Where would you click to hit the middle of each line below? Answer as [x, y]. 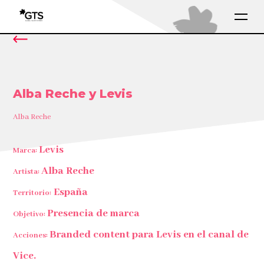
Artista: [27, 172]
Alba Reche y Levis [73, 94]
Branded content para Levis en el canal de [149, 235]
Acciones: [32, 235]
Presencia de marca [94, 213]
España [70, 192]
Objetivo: [30, 214]
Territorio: [32, 193]
